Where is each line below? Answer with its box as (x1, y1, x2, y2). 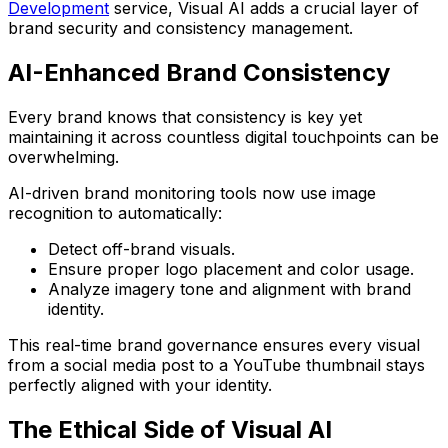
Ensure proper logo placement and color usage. (48, 259, 414, 280)
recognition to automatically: (8, 203, 222, 224)
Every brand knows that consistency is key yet (8, 107, 362, 128)
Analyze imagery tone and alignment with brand (48, 279, 411, 300)
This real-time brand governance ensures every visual (8, 335, 420, 356)
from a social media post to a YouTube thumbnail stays (8, 355, 425, 376)
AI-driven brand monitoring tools (8, 183, 257, 204)
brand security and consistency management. (8, 18, 353, 39)
